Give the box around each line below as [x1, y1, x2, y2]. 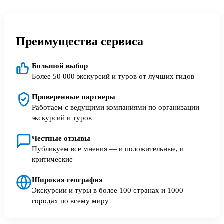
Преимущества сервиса [16, 35, 143, 48]
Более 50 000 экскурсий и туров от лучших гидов [32, 72, 194, 81]
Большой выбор [32, 61, 88, 70]
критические [32, 155, 73, 164]
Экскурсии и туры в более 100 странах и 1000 [32, 186, 183, 195]
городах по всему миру [32, 196, 109, 205]
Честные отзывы [32, 134, 90, 143]
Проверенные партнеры [32, 92, 115, 101]
